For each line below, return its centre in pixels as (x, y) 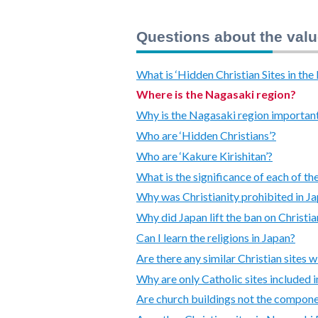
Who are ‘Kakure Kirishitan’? (204, 155)
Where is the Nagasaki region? (216, 94)
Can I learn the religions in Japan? (216, 238)
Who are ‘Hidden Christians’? (206, 136)
